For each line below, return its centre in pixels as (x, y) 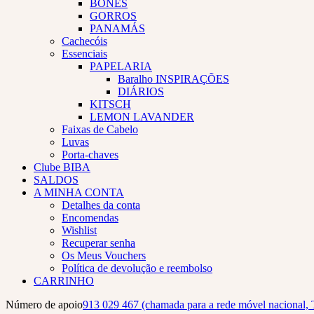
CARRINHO (64, 280)
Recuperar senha (98, 243)
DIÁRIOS (141, 91)
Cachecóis (84, 41)
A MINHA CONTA (79, 192)
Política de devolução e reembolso (137, 268)
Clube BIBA (62, 167)
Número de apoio (44, 304)
